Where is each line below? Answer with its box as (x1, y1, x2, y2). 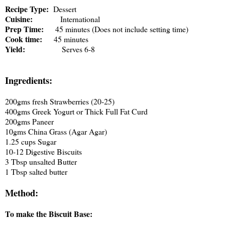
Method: (5, 186, 38, 200)
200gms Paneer (5, 116, 54, 127)
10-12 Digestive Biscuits (5, 146, 82, 157)
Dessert (53, 4, 76, 15)
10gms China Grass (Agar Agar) (5, 126, 107, 137)
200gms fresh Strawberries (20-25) (5, 96, 115, 107)
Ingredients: (5, 73, 52, 87)
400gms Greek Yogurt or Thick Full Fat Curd (5, 106, 148, 117)
